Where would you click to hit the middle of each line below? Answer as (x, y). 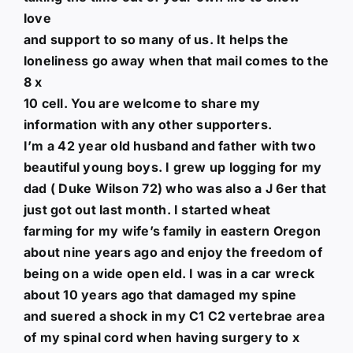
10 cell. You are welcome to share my (142, 103)
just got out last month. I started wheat (147, 209)
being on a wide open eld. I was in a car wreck (169, 273)
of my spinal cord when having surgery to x (162, 337)
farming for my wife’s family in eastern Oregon (172, 230)
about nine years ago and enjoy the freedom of (173, 252)
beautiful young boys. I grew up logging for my (173, 167)
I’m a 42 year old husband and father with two (169, 145)
